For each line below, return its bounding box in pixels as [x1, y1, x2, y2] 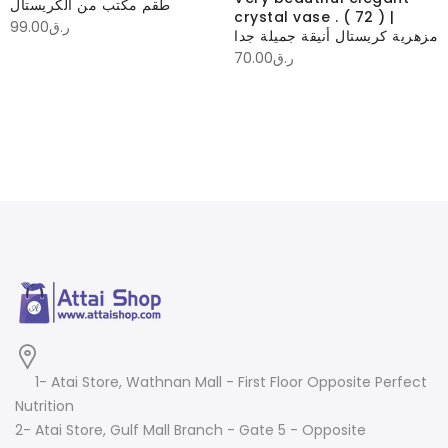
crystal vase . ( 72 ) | [234, 6, 395, 27]
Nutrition [15, 395, 74, 416]
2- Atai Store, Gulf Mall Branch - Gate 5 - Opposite [15, 419, 366, 440]
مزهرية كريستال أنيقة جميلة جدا [234, 25, 438, 46]
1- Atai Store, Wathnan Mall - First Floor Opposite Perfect [35, 371, 427, 392]
